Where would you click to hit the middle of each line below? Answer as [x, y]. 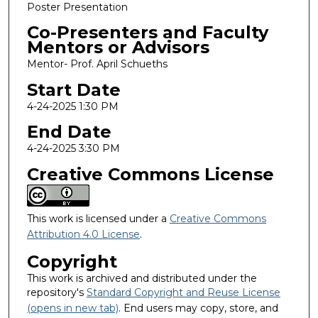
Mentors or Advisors [118, 48]
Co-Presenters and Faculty [147, 33]
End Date [69, 132]
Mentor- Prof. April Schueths [97, 64]
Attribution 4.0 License [83, 235]
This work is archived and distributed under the [142, 278]
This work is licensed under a [98, 219]
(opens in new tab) [72, 308]
